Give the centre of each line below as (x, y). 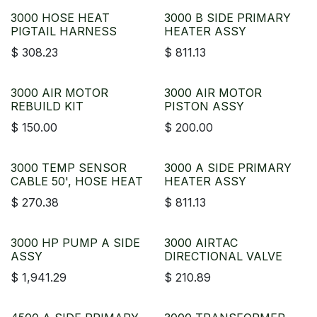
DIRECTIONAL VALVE (223, 256)
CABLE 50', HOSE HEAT (77, 181)
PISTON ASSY (204, 106)
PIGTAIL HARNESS (64, 31)
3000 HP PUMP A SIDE (75, 243)
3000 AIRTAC (201, 243)
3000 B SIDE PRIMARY (227, 18)
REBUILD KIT (47, 106)
